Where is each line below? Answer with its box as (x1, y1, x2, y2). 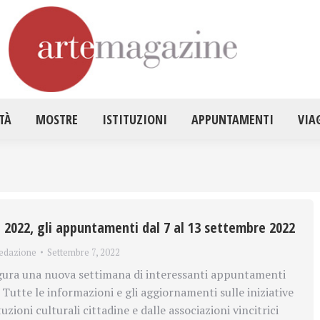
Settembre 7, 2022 (46, 245, 120, 259)
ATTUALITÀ (130, 25, 186, 43)
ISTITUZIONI (101, 110, 167, 128)
